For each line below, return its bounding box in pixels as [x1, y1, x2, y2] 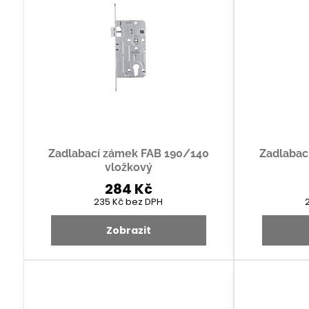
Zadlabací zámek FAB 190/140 [48, 146, 209, 160]
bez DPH [126, 195, 163, 208]
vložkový [104, 160, 152, 174]
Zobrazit [106, 223, 151, 237]
